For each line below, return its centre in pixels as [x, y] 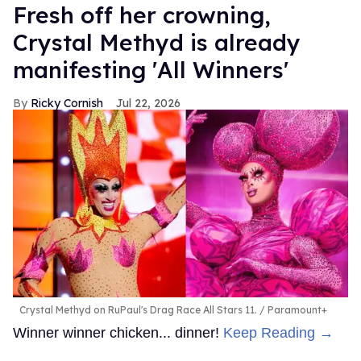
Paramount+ [296, 310]
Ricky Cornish [67, 103]
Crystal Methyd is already [157, 42]
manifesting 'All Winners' [151, 69]
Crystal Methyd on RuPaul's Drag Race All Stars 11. [138, 310]
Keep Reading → [278, 333]
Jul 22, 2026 [148, 103]
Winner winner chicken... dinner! [118, 333]
